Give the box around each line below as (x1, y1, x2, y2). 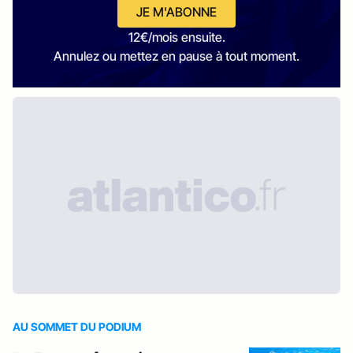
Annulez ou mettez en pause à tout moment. (54, 48, 299, 65)
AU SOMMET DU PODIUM (13, 320, 141, 334)
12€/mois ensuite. (128, 29, 225, 46)
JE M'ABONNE (136, 4, 217, 20)
